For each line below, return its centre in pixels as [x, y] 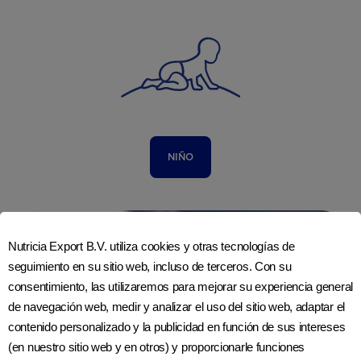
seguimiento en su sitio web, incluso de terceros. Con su [150, 266]
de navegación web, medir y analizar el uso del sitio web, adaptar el [176, 306]
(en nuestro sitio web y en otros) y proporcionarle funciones [157, 346]
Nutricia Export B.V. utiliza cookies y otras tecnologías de [151, 246]
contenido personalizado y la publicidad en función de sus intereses [177, 326]
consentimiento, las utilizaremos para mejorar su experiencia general [180, 286]
